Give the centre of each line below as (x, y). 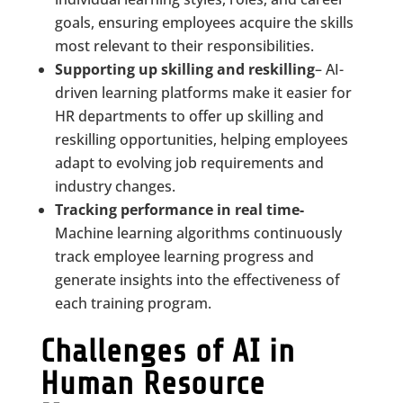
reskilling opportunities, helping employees (201, 139)
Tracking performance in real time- (179, 210)
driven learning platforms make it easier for (203, 93)
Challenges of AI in (167, 351)
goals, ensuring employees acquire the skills (204, 22)
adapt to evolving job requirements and (189, 163)
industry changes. (115, 186)
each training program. (133, 303)
